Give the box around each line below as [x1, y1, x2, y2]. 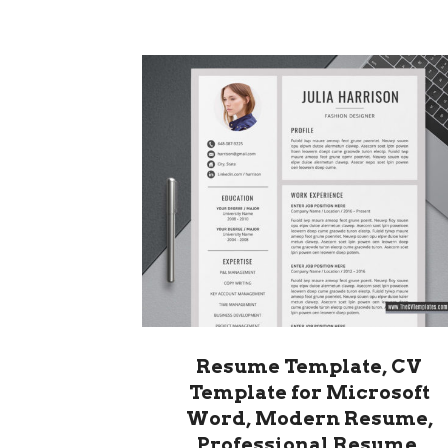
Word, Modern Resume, [185, 407, 433, 431]
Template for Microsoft [188, 381, 430, 405]
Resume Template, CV [196, 355, 422, 379]
